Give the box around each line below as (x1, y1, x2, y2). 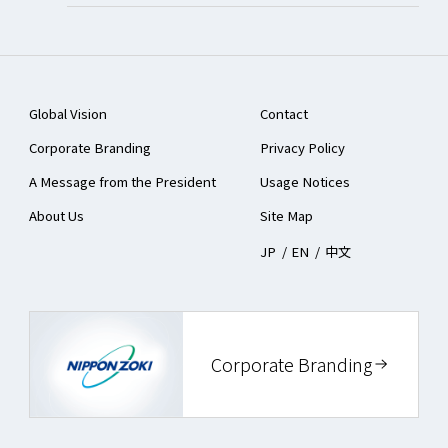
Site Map (259, 205, 313, 225)
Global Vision (28, 103, 107, 123)
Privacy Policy (259, 137, 345, 157)
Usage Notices (259, 171, 350, 191)
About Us (28, 205, 84, 225)
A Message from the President (28, 171, 216, 191)
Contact (259, 103, 308, 123)
